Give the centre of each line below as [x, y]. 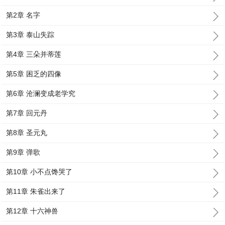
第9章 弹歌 [23, 152]
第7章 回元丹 [27, 113]
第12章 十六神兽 [32, 211]
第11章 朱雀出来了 [36, 191]
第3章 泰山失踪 [30, 35]
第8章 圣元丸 [27, 133]
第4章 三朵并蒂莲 [34, 54]
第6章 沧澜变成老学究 [41, 93]
